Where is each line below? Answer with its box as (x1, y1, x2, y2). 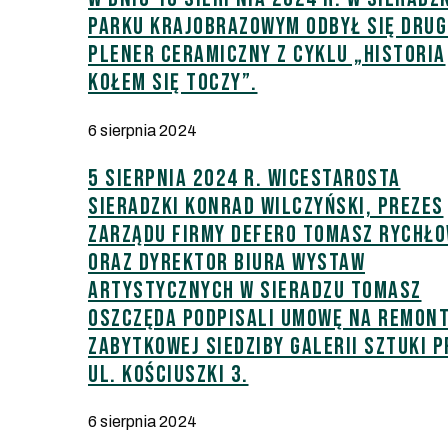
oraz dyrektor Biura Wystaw (88, 247, 365, 277)
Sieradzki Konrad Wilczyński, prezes (88, 191, 444, 221)
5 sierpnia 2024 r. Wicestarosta (88, 163, 401, 193)
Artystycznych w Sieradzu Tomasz (88, 275, 422, 305)
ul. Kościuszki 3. (88, 359, 249, 389)
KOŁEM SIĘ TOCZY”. (88, 67, 258, 97)
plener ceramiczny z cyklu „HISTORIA (88, 39, 446, 69)
